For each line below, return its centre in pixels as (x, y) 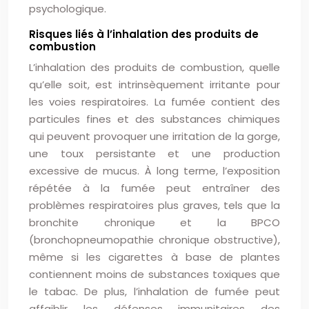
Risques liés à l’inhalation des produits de (144, 34)
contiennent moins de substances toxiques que (154, 274)
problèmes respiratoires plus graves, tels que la (154, 205)
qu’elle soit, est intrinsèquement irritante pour (154, 84)
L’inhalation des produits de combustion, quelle (154, 67)
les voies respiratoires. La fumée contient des (154, 102)
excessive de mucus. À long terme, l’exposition (154, 171)
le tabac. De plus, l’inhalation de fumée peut (154, 291)
